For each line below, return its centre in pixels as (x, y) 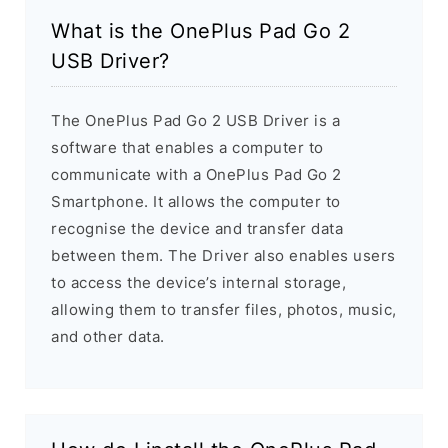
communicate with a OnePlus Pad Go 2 (196, 175)
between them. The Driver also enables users (223, 256)
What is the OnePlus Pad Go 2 (200, 31)
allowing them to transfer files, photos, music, (224, 310)
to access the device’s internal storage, (198, 283)
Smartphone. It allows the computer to (196, 202)
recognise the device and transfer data (197, 229)
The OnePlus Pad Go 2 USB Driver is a (195, 121)
